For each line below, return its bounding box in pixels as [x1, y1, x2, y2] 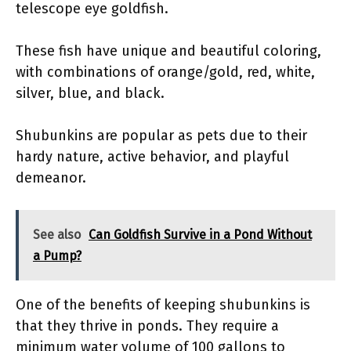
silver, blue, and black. [16, 84, 165, 102]
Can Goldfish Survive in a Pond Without [89, 226, 312, 242]
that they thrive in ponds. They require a [16, 317, 279, 335]
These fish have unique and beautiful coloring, [16, 42, 321, 60]
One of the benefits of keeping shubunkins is [16, 295, 310, 313]
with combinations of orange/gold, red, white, [16, 63, 315, 81]
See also [33, 226, 81, 242]
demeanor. [16, 168, 86, 186]
